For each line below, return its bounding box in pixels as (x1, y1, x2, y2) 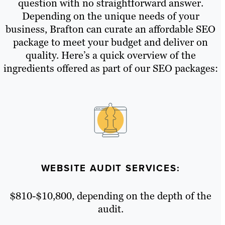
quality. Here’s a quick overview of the (25, 49, 196, 62)
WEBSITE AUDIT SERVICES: (41, 161, 180, 175)
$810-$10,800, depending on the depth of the (10, 189, 211, 202)
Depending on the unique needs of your (22, 10, 199, 23)
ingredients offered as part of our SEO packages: (3, 62, 218, 75)
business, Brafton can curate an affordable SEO (6, 23, 215, 36)
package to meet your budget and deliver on (13, 36, 208, 49)
